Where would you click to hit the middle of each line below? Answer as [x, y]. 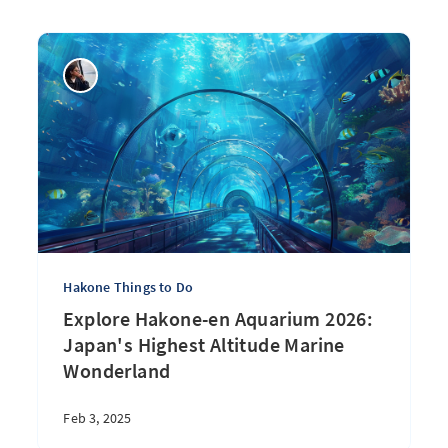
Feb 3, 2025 [97, 418]
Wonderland [117, 370]
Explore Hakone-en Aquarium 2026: [218, 318]
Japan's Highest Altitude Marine [204, 344]
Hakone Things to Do [128, 287]
